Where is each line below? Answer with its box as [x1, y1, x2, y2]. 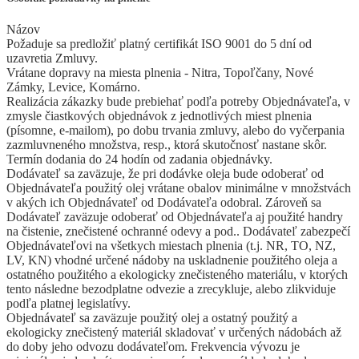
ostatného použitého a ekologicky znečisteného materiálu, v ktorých [6, 267, 348, 281]
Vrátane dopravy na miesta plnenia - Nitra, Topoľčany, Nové [6, 65, 313, 79]
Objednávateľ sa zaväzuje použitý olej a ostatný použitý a [6, 310, 297, 325]
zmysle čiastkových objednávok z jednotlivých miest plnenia [6, 108, 312, 123]
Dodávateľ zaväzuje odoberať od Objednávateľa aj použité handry [6, 209, 343, 224]
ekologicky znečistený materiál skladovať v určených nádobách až [6, 325, 341, 339]
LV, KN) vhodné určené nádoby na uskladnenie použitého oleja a [6, 252, 337, 267]
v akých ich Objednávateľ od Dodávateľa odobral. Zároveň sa [6, 195, 321, 209]
